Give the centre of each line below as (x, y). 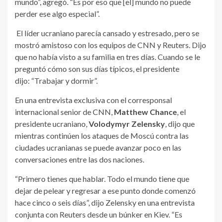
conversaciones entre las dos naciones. (80, 160)
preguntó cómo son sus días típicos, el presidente (97, 69)
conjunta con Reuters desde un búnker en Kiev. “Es (99, 215)
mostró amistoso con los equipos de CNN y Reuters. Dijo (111, 45)
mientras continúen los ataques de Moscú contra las (102, 136)
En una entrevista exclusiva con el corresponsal (93, 100)
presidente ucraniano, (52, 124)
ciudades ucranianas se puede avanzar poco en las (98, 148)
